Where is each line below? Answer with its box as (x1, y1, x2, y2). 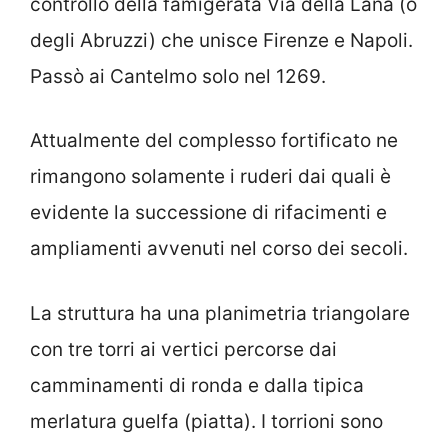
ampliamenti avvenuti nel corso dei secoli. (30, 237, 408, 260)
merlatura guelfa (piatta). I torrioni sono (30, 409, 383, 433)
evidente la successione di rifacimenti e (30, 201, 387, 224)
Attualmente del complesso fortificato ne (30, 129, 398, 152)
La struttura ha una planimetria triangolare (30, 301, 410, 325)
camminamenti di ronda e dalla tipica (30, 373, 364, 397)
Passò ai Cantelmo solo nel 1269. (30, 64, 326, 88)
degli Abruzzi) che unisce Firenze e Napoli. (30, 28, 413, 52)
